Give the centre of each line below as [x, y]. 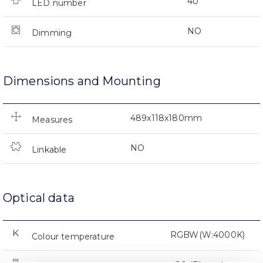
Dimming [52, 33]
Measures [52, 120]
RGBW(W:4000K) [208, 235]
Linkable [49, 150]
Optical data [39, 198]
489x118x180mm [166, 118]
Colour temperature [73, 237]
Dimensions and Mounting [82, 81]
